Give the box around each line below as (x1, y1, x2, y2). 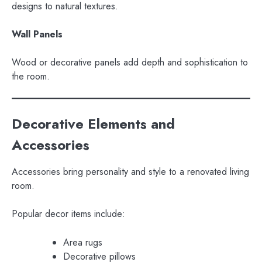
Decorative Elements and (12, 113, 175, 135)
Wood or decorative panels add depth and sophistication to (12, 56, 248, 70)
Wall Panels (12, 27, 63, 41)
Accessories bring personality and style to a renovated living (12, 165, 249, 179)
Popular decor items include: (12, 207, 125, 221)
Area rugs (63, 235, 102, 249)
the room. (12, 70, 50, 84)
